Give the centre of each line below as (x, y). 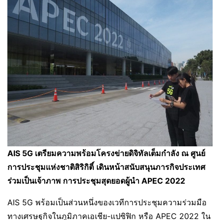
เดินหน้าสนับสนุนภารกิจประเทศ (151, 167)
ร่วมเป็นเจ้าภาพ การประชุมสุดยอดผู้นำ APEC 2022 (96, 180)
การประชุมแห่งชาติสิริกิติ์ (51, 167)
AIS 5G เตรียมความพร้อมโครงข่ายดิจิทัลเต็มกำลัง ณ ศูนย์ (106, 153)
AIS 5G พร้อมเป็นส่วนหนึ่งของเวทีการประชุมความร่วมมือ (107, 202)
